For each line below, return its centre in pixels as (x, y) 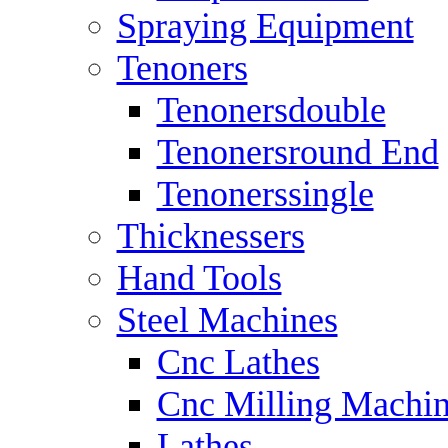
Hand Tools (199, 278)
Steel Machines (227, 320)
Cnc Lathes (238, 362)
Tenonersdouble (271, 110)
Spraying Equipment (265, 26)
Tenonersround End (297, 152)
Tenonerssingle (265, 194)
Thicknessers (210, 236)
